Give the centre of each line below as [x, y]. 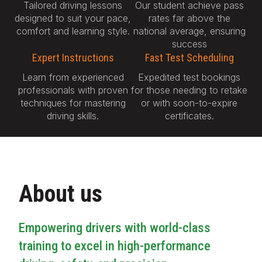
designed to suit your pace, [73, 18]
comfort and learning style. [73, 31]
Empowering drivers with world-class [114, 227]
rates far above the [189, 18]
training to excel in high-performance [114, 245]
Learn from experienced [73, 77]
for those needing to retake [189, 90]
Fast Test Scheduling [189, 57]
